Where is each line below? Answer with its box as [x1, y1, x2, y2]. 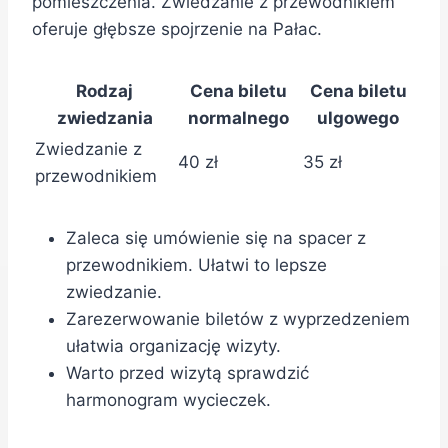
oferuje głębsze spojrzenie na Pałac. [32, 19, 322, 40]
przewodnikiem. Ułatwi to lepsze [66, 255, 327, 276]
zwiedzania [56, 108, 153, 129]
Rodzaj [76, 81, 133, 102]
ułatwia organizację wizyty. [66, 336, 281, 357]
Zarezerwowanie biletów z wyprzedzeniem [66, 309, 410, 330]
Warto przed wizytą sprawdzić [66, 363, 309, 384]
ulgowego [317, 108, 399, 129]
